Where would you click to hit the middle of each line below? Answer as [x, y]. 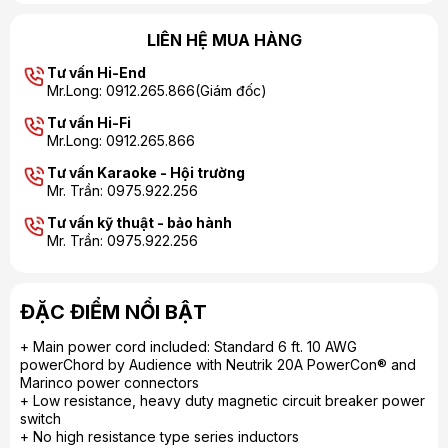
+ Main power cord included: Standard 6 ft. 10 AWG [188, 346]
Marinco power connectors [109, 382]
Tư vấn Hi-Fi [89, 122]
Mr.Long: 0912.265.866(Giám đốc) [157, 90]
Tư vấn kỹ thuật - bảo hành [139, 222]
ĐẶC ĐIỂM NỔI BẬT [113, 312]
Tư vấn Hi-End [96, 72]
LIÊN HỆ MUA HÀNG [224, 40]
